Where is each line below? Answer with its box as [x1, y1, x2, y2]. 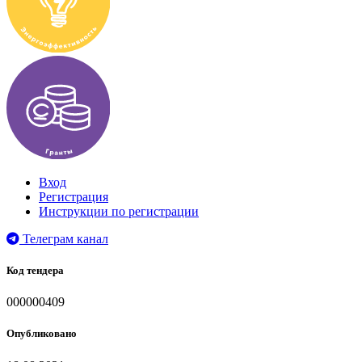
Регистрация [39, 189, 108, 204]
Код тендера [6, 264, 64, 277]
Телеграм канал [19, 231, 108, 246]
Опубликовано [6, 327, 77, 340]
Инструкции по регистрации [39, 204, 199, 218]
